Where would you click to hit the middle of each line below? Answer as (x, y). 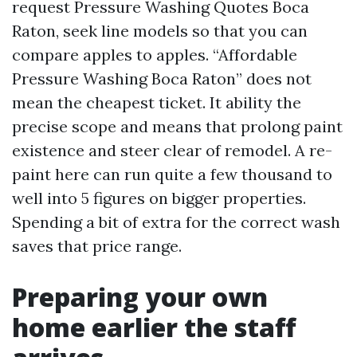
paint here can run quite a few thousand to (172, 174)
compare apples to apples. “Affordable (155, 55)
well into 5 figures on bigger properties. (159, 198)
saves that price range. (97, 246)
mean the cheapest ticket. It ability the (157, 102)
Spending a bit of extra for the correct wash (176, 222)
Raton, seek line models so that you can (160, 31)
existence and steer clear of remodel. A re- (172, 150)
